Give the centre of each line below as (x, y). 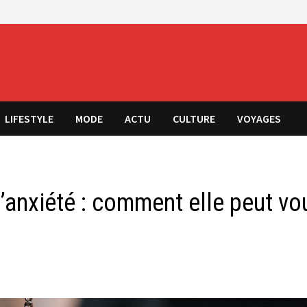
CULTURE (194, 118)
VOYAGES (259, 118)
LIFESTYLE (29, 118)
